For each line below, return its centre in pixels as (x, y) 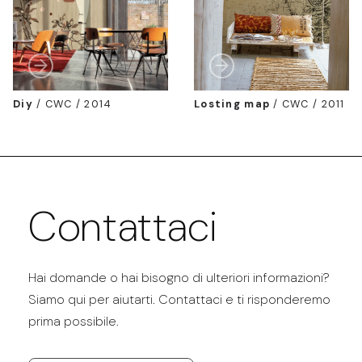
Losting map (232, 103)
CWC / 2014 (78, 103)
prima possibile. (74, 321)
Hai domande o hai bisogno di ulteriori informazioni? (179, 277)
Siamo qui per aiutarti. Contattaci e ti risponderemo (180, 299)
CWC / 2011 (313, 103)
